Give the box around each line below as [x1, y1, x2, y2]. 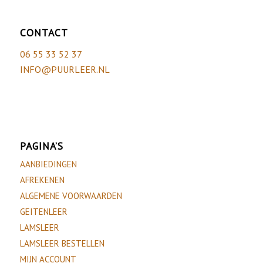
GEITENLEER [19, 206, 68, 218]
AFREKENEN [19, 174, 65, 186]
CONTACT [19, 26, 68, 40]
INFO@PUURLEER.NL [19, 63, 110, 75]
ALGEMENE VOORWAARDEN [19, 190, 122, 202]
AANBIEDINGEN [19, 159, 77, 170]
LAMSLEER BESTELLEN [19, 238, 104, 249]
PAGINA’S [19, 139, 63, 153]
